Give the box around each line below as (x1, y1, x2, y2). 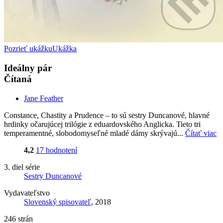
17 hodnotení (36, 145, 77, 154)
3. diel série (4, 162, 40, 171)
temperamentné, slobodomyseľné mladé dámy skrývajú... (4, 128, 185, 137)
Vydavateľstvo (4, 188, 50, 197)
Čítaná (4, 74, 32, 85)
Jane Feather (24, 94, 63, 103)
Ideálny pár (4, 63, 52, 74)
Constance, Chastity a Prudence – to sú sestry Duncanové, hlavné (4, 111, 210, 119)
